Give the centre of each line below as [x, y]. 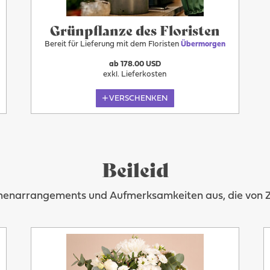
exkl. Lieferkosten [135, 74]
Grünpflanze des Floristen [135, 30]
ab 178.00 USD [135, 64]
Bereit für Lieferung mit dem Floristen [112, 45]
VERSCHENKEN [139, 98]
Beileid [135, 168]
